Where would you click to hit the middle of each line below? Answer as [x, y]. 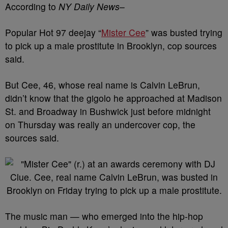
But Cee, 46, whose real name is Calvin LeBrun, [103, 85]
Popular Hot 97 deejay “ [53, 33]
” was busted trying [184, 33]
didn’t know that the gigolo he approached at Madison [113, 98]
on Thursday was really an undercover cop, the [100, 125]
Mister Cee [123, 33]
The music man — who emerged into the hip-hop [104, 216]
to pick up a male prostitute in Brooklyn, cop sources [111, 46]
